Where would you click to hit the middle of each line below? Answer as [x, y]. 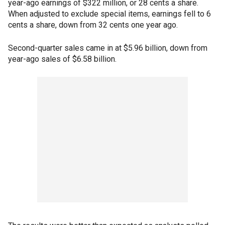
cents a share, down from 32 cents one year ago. [93, 25]
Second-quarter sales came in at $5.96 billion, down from [108, 48]
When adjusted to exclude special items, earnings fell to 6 [109, 14]
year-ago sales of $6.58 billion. [62, 59]
